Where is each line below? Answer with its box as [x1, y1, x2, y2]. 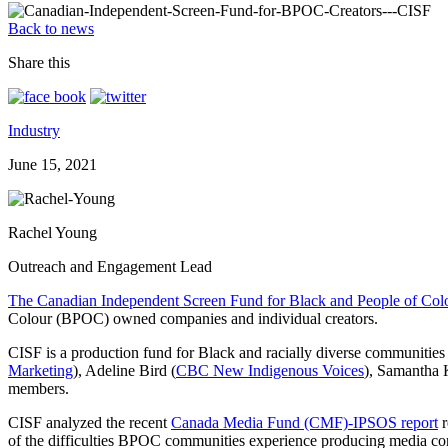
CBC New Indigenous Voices [176, 361, 364, 379]
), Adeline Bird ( [73, 361, 176, 379]
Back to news [8, 19, 94, 37]
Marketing [8, 361, 73, 379]
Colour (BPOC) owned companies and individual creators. [8, 309, 378, 327]
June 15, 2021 [8, 155, 97, 173]
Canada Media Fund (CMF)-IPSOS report [171, 413, 438, 431]
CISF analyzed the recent [8, 413, 171, 431]
